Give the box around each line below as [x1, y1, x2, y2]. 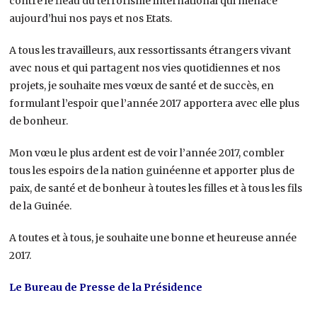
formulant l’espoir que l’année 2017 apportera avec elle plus [9, 96, 300, 110]
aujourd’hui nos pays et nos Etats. [9, 11, 173, 25]
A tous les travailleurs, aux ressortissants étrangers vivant [9, 43, 292, 57]
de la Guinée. [9, 199, 72, 212]
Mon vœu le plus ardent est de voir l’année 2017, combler [9, 146, 285, 159]
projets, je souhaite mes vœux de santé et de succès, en [9, 79, 275, 92]
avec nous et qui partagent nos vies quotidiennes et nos [9, 61, 281, 74]
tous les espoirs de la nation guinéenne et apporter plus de [9, 163, 295, 177]
